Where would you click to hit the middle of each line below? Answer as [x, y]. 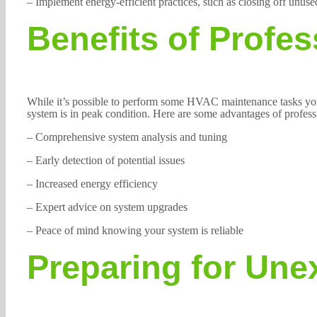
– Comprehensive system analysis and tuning [127, 137]
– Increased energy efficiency [92, 183]
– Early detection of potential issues [105, 160]
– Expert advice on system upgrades [107, 207]
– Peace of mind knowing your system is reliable [135, 230]
